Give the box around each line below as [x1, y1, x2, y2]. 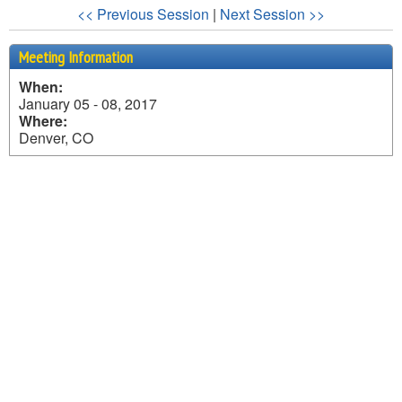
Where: [19, 109, 67, 131]
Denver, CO [19, 127, 93, 148]
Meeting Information [19, 46, 133, 67]
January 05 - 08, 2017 [19, 92, 157, 114]
